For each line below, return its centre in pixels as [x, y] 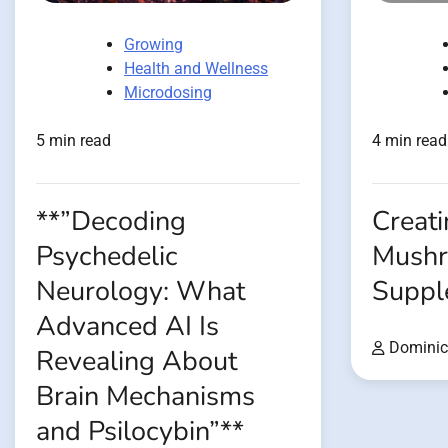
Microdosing [168, 92]
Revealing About [136, 361]
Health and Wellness [196, 68]
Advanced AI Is [127, 326]
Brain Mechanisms [145, 396]
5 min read [73, 140]
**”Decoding [111, 221]
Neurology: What [140, 291]
